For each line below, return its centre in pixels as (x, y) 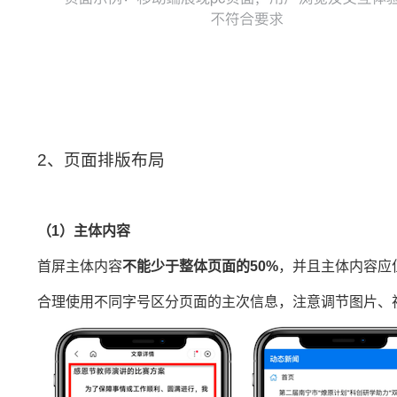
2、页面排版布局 (101, 160)
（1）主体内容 (84, 231)
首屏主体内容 (80, 266)
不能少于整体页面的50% (200, 266)
